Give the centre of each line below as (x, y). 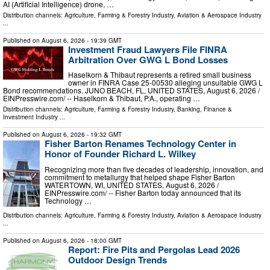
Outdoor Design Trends (118, 260)
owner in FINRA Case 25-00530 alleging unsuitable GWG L (165, 83)
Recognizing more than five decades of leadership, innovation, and (154, 169)
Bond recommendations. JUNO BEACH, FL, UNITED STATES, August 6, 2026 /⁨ (131, 90)
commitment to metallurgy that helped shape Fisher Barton (140, 177)
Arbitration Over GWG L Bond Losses (148, 59)
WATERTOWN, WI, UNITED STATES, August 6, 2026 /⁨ (132, 184)
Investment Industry (30, 117)
